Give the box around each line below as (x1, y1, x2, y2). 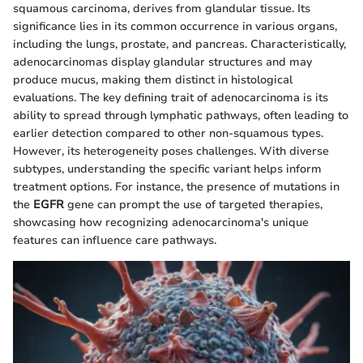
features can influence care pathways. (13, 233, 216, 248)
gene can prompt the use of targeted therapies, (64, 197, 322, 212)
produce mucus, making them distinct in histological (13, 72, 293, 88)
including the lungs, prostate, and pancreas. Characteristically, (13, 36, 346, 52)
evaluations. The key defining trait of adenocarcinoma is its (13, 90, 328, 105)
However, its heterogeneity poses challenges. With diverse (13, 143, 329, 159)
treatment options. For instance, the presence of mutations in (13, 179, 340, 194)
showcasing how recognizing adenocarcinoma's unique (13, 215, 309, 230)
